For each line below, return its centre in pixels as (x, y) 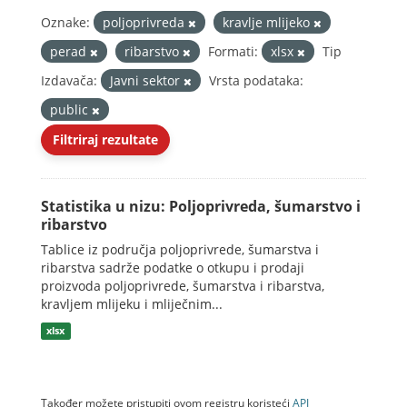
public (71, 109)
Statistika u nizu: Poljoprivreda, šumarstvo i (201, 206)
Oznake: (65, 22)
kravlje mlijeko (268, 22)
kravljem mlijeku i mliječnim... (132, 304)
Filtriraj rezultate (105, 139)
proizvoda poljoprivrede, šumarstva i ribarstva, (183, 286)
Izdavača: (69, 80)
